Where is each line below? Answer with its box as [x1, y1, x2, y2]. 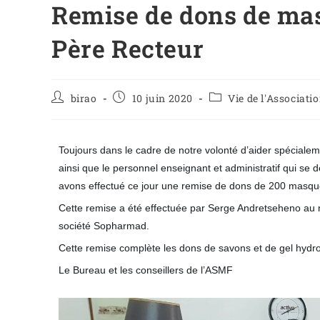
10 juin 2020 [131, 91, 194, 106]
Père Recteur [51, 32, 204, 65]
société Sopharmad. [59, 220, 149, 232]
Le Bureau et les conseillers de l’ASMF [59, 264, 233, 276]
